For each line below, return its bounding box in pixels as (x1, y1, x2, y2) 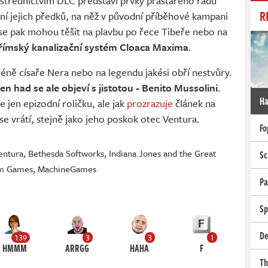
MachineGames (38, 162, 97, 176)
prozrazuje (127, 96, 173, 111)
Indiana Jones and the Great (109, 147, 217, 160)
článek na (173, 96, 215, 111)
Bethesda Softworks (28, 147, 105, 160)
